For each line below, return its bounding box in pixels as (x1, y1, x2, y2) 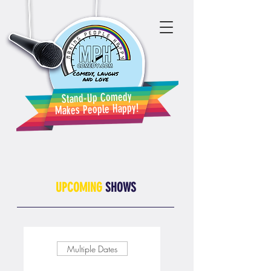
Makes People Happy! (54, 100, 140, 118)
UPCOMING (55, 180, 102, 195)
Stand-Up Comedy (61, 89, 132, 106)
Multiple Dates (67, 243, 117, 255)
